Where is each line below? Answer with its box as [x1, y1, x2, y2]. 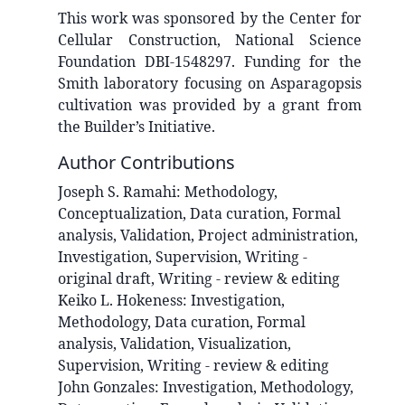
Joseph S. [58, 182, 123, 202]
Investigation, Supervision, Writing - [58, 247, 307, 268]
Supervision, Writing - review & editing [58, 355, 329, 376]
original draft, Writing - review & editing [58, 268, 340, 289]
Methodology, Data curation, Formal [58, 312, 306, 333]
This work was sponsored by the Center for [58, 8, 362, 29]
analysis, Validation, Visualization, [58, 334, 291, 354]
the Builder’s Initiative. [58, 117, 215, 137]
